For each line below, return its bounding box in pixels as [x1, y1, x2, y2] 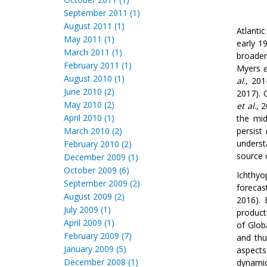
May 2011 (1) [64, 33, 114, 45]
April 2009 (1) [64, 217, 114, 228]
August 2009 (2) [64, 191, 125, 202]
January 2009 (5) [64, 243, 126, 254]
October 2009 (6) [64, 164, 129, 176]
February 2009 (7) [64, 230, 132, 241]
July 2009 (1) [64, 204, 111, 215]
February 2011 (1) [64, 60, 132, 71]
